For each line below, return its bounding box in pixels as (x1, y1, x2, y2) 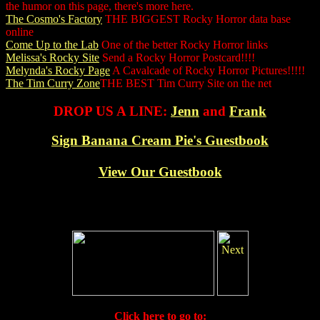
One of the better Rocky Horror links (99, 39, 268, 51)
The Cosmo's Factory (6, 13, 102, 26)
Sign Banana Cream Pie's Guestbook (51, 132, 269, 148)
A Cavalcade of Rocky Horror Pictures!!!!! (110, 64, 305, 77)
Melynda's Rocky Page (6, 64, 110, 77)
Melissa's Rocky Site (6, 51, 99, 64)
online (6, 26, 34, 39)
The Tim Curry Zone (6, 77, 100, 90)
